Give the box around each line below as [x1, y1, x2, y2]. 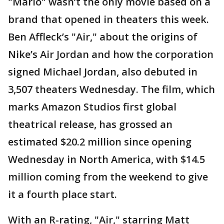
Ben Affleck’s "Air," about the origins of [8, 30, 197, 44]
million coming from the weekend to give [8, 170, 208, 184]
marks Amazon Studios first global [8, 100, 176, 114]
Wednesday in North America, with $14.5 [8, 152, 205, 166]
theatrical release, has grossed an [8, 117, 172, 131]
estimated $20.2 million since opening [8, 135, 191, 149]
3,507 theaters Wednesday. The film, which [8, 82, 215, 96]
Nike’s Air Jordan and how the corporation [8, 47, 213, 61]
